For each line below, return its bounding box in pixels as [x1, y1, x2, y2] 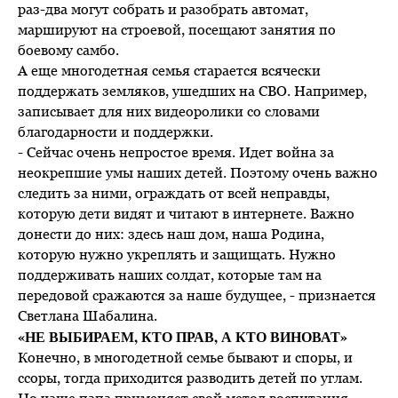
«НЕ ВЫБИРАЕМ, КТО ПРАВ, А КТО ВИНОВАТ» [18, 325, 347, 346]
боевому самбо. [18, 41, 119, 58]
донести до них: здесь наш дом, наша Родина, [18, 225, 324, 242]
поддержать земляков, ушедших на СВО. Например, [18, 82, 367, 99]
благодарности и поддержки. [18, 123, 213, 139]
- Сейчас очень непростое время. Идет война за [18, 143, 334, 160]
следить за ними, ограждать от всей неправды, [18, 184, 330, 201]
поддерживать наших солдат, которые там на [18, 266, 322, 283]
